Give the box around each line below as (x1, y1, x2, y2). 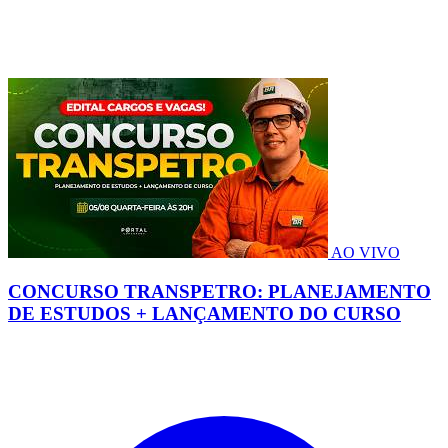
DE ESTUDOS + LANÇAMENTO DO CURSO (8, 303, 401, 325)
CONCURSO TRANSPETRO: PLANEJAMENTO (8, 281, 431, 303)
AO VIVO (331, 244, 400, 262)
